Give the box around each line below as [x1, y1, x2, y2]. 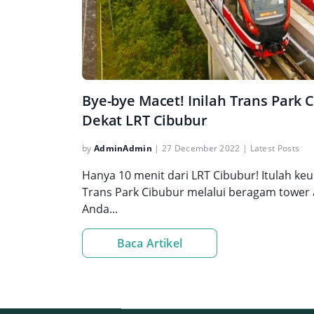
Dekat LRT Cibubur [82, 111, 207, 130]
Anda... [82, 201, 118, 217]
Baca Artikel [117, 235, 182, 251]
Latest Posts [250, 142, 300, 154]
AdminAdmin [93, 142, 152, 154]
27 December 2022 [161, 142, 240, 154]
